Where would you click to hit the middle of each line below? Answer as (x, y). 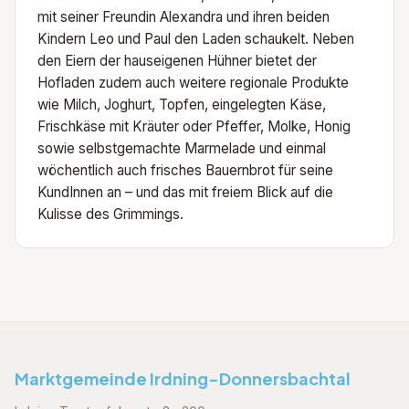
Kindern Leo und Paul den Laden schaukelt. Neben (196, 39)
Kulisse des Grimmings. (110, 215)
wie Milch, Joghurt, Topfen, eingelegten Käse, (182, 105)
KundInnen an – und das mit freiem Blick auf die (185, 193)
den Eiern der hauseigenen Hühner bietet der (177, 61)
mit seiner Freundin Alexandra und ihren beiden (184, 17)
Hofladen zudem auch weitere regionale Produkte (193, 83)
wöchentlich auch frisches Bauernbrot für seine (185, 171)
